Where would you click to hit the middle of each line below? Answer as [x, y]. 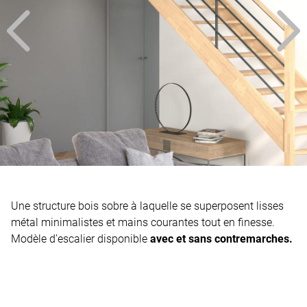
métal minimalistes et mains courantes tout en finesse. [143, 223]
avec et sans [182, 239]
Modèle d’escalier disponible [81, 239]
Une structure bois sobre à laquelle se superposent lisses [147, 206]
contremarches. [254, 239]
